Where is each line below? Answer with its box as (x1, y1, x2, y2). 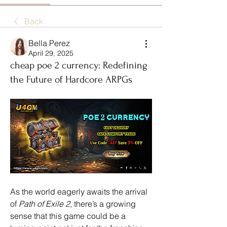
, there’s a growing (70, 198, 136, 209)
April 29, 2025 (28, 49, 73, 58)
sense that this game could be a (10, 210, 126, 221)
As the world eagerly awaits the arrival (10, 186, 147, 197)
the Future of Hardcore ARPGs (10, 74, 132, 85)
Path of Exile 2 (19, 198, 70, 209)
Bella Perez (28, 38, 70, 48)
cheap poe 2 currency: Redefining (10, 60, 147, 71)
